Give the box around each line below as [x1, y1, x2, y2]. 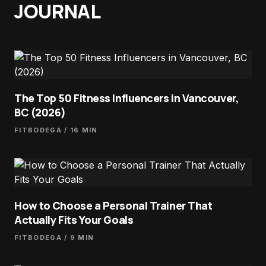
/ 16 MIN [61, 126, 98, 134]
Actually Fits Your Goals [14, 213, 134, 227]
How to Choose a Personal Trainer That [14, 198, 213, 213]
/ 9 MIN [61, 233, 94, 242]
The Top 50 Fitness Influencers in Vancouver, [14, 91, 239, 105]
